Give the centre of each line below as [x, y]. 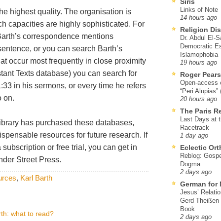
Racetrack [195, 127]
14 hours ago [199, 18]
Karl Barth [36, 178]
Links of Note [199, 9]
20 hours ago [199, 99]
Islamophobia [199, 54]
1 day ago [194, 135]
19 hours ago [199, 62]
